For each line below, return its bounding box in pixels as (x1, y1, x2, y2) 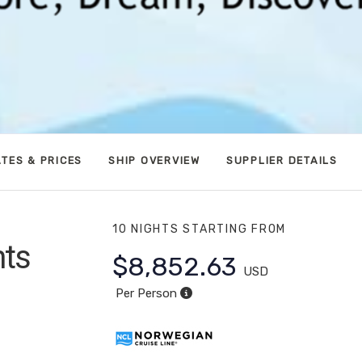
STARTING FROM (183, 221, 287, 236)
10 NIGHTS (112, 221, 183, 236)
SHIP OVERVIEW (108, 154, 200, 167)
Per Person (115, 285, 177, 301)
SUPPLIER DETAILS (225, 154, 338, 167)
